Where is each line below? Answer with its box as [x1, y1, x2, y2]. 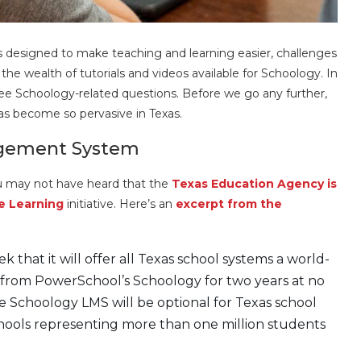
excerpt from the [176, 196, 282, 211]
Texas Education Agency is [172, 176, 337, 191]
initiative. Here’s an [64, 196, 176, 211]
